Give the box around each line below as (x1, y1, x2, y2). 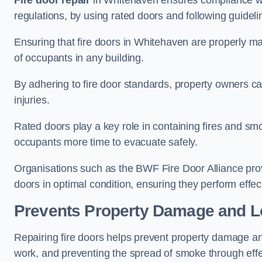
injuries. (14, 94, 50, 106)
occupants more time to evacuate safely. (14, 136, 198, 149)
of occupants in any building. (14, 52, 144, 64)
